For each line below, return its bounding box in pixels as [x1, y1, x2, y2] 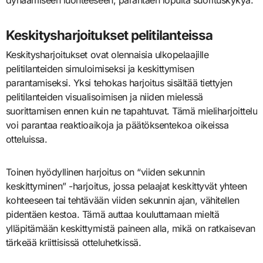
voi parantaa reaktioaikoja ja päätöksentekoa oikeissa [5, 119, 229, 131]
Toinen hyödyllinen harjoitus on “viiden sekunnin [5, 166, 205, 178]
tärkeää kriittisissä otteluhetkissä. [5, 236, 141, 248]
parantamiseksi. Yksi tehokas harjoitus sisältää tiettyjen [5, 76, 232, 89]
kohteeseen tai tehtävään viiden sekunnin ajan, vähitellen [5, 194, 240, 206]
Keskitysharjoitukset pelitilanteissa [5, 26, 213, 43]
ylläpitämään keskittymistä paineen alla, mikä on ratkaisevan [5, 222, 255, 234]
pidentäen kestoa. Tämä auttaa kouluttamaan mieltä [5, 208, 220, 220]
